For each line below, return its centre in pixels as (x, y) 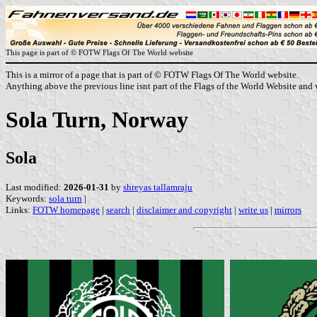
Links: (19, 209)
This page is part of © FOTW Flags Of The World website (99, 52)
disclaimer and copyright (184, 209)
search (118, 209)
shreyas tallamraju (158, 187)
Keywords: (27, 198)
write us (253, 209)
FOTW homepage (66, 209)
